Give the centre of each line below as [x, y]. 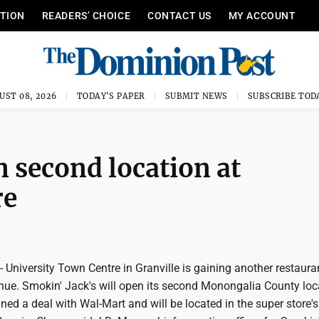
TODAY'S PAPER [111, 96]
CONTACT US [179, 16]
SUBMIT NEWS [196, 96]
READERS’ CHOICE [86, 16]
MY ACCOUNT [262, 16]
